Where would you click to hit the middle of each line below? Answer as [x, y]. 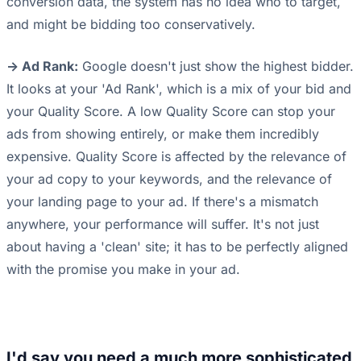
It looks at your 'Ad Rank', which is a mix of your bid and [179, 89]
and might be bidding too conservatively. [131, 25]
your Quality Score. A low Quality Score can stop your [171, 112]
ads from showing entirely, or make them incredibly [163, 134]
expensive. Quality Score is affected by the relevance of [176, 157]
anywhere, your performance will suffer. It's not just [163, 224]
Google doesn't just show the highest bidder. [216, 66]
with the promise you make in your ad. [123, 270]
